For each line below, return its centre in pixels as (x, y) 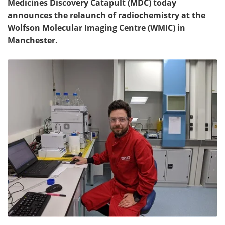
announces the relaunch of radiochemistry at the (106, 15)
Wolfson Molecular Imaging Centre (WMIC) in (96, 28)
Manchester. (33, 40)
